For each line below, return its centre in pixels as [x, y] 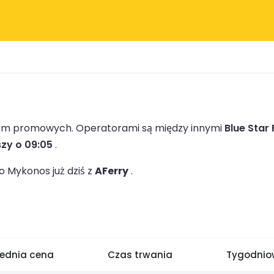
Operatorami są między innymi [150, 128]
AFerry [112, 171]
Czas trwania [140, 255]
